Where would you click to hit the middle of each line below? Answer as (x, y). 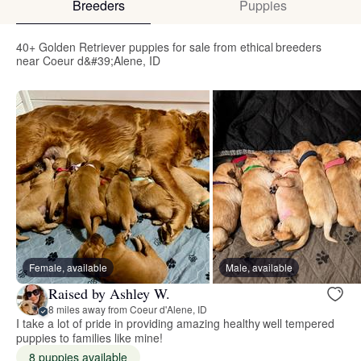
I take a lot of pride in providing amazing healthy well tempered (176, 324)
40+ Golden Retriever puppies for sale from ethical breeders (169, 47)
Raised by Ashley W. (109, 293)
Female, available (68, 268)
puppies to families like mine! (89, 338)
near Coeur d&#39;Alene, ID (88, 61)
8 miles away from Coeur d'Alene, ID (128, 309)
